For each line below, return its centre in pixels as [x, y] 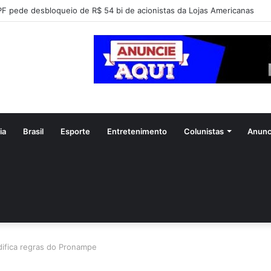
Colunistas [204, 132]
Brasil [33, 132]
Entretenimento [137, 132]
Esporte [75, 132]
